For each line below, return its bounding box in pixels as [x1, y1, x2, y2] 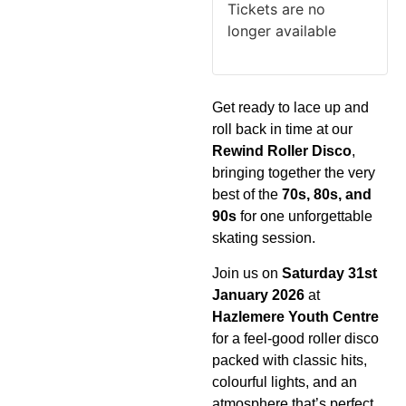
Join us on [212, 265, 282, 281]
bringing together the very [212, 165, 375, 181]
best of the [212, 187, 282, 203]
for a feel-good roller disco [212, 330, 379, 346]
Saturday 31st [282, 265, 377, 281]
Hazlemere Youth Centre [212, 308, 379, 324]
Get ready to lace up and [212, 100, 369, 116]
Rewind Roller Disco [212, 143, 352, 159]
